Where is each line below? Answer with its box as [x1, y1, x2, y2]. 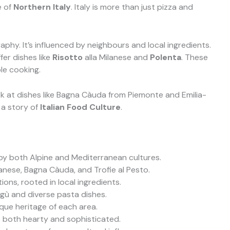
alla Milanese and [83, 51, 150, 63]
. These [181, 51, 208, 63]
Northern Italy [13, 2, 71, 13]
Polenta [150, 51, 181, 63]
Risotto [52, 51, 83, 63]
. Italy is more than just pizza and [71, 2, 193, 13]
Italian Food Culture [40, 102, 121, 113]
